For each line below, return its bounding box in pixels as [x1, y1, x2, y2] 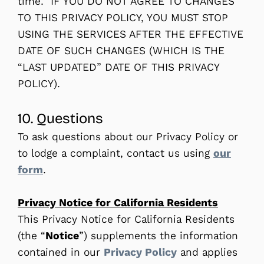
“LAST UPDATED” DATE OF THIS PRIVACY [18, 60, 219, 74]
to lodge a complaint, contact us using [18, 146, 213, 160]
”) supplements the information [79, 229, 238, 242]
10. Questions [18, 110, 103, 127]
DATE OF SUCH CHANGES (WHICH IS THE [18, 44, 225, 57]
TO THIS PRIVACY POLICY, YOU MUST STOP [18, 11, 228, 24]
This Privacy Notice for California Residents [18, 212, 235, 226]
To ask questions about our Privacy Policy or [18, 130, 238, 143]
